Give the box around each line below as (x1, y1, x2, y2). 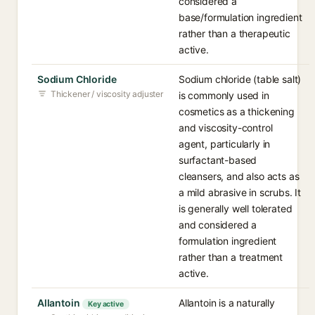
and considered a (179, 219, 257, 231)
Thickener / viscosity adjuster (51, 89, 163, 99)
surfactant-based (179, 154, 257, 166)
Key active (88, 300, 124, 309)
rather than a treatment (179, 251, 283, 263)
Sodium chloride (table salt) (179, 73, 302, 85)
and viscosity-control (179, 122, 273, 134)
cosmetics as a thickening (179, 105, 295, 117)
